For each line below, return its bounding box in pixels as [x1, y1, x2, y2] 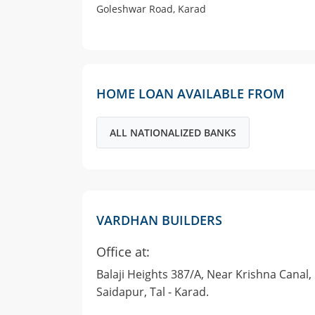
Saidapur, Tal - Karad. [96, 284, 209, 300]
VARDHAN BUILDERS [96, 212, 222, 229]
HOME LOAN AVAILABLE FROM [96, 85, 285, 103]
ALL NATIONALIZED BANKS [109, 126, 236, 140]
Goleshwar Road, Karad [96, 2, 206, 16]
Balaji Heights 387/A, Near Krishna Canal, [96, 266, 311, 283]
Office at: [96, 243, 150, 261]
